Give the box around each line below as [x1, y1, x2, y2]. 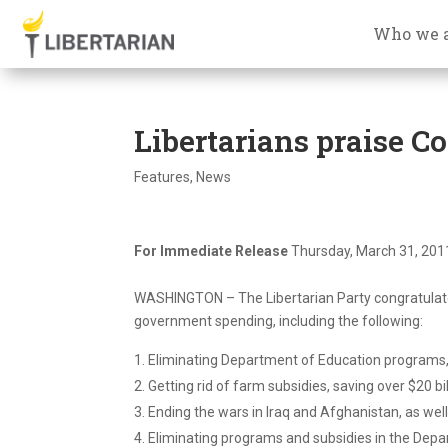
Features [134, 168, 191, 185]
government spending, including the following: [134, 312, 424, 329]
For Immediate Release [134, 242, 292, 259]
